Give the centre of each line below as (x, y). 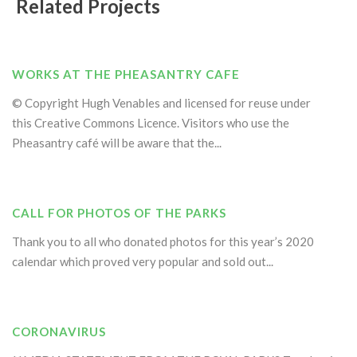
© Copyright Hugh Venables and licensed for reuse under (161, 103)
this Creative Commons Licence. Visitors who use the (151, 123)
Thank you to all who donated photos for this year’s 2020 (163, 241)
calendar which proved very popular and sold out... (143, 261)
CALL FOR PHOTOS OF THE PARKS (119, 213)
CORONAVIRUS (59, 331)
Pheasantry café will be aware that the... (117, 143)
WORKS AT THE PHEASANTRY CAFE (126, 74)
